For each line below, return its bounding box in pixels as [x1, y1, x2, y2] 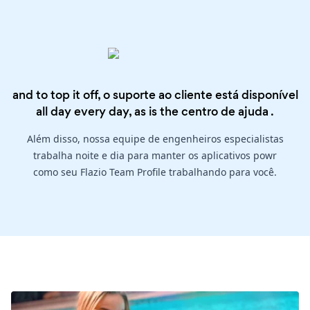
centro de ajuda [181, 103, 268, 120]
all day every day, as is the [36, 103, 181, 120]
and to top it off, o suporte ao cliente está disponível [12, 86, 298, 104]
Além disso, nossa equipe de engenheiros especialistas [26, 132, 284, 146]
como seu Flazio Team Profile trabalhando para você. [33, 165, 277, 179]
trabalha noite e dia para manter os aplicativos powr [33, 149, 277, 163]
